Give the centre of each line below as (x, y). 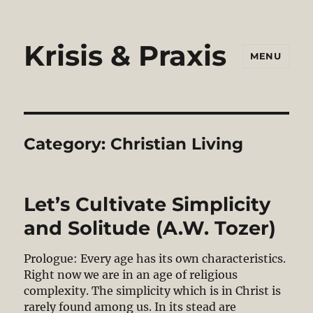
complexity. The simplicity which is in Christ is (153, 291)
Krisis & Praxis (125, 56)
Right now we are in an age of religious (131, 275)
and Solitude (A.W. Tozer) (150, 228)
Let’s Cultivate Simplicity (147, 204)
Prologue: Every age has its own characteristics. (155, 259)
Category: (67, 144)
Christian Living (177, 144)
